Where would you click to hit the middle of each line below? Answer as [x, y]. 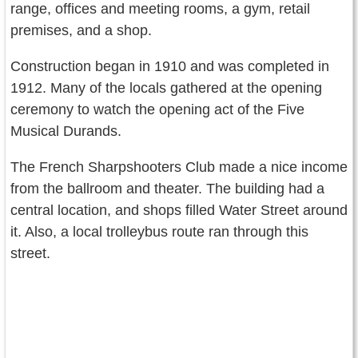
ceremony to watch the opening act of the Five [157, 109]
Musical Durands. [66, 131]
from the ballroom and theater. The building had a [167, 188]
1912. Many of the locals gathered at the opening [166, 88]
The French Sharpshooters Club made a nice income [179, 167]
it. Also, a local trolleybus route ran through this [159, 231]
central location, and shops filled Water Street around [179, 210]
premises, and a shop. [81, 30]
